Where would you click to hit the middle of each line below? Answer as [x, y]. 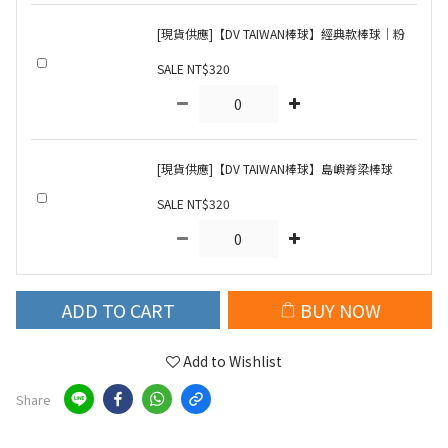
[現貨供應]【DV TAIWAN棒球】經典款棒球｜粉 [280, 33]
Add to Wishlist [232, 361]
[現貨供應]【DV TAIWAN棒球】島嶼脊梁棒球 [274, 168]
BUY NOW [340, 309]
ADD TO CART [118, 309]
